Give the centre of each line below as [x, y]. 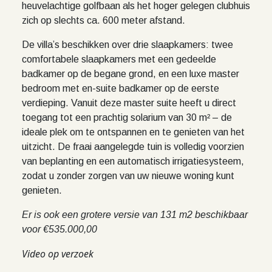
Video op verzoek [58, 254]
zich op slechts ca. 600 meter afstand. [104, 20]
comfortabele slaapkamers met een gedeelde [119, 59]
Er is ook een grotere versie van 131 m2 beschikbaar [135, 215]
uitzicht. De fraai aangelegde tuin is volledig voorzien [133, 147]
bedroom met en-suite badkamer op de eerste [121, 88]
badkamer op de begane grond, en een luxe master [131, 74]
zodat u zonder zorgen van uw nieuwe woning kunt [128, 176]
